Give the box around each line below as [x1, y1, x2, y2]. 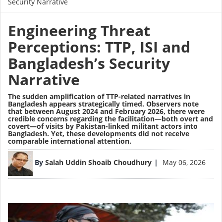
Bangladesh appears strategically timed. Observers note [8, 99, 199, 109]
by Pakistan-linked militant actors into [63, 121, 198, 131]
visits [46, 121, 63, 131]
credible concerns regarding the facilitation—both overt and [8, 114, 213, 124]
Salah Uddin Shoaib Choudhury [45, 158, 152, 167]
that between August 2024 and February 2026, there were [8, 107, 205, 116]
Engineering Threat [8, 20, 150, 41]
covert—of [8, 121, 46, 131]
